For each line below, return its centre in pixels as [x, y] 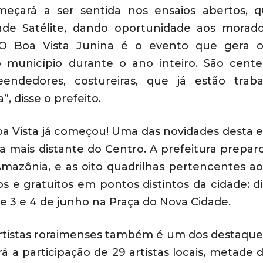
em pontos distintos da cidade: [163, 185]
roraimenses [68, 235]
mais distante [47, 149]
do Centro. [117, 149]
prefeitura [189, 149]
